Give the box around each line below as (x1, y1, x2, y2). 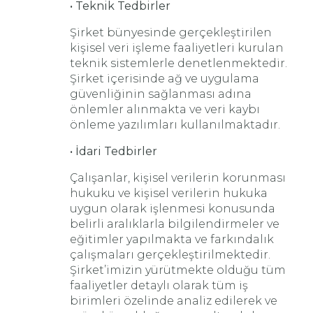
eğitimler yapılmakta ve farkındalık (70, 233, 274, 246)
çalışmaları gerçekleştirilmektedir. (70, 248, 270, 261)
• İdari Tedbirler (70, 145, 157, 158)
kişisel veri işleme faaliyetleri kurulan (70, 41, 284, 54)
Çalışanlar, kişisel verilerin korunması (70, 171, 286, 184)
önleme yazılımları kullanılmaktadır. (70, 118, 280, 131)
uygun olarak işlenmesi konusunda (70, 202, 275, 215)
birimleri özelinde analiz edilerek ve (70, 294, 277, 307)
